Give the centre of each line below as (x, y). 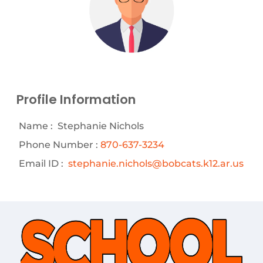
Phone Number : (58, 144)
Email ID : (41, 163)
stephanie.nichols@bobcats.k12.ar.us (156, 163)
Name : (36, 126)
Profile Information (76, 99)
